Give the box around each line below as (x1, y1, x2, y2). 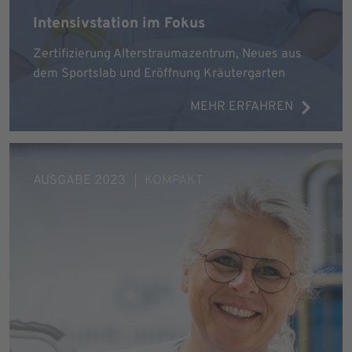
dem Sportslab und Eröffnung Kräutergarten (33, 66, 285, 82)
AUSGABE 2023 (33, 173, 126, 189)
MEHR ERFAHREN (190, 99, 294, 115)
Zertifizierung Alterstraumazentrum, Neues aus (33, 46, 302, 62)
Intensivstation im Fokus (33, 14, 205, 33)
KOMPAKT (145, 173, 203, 189)
